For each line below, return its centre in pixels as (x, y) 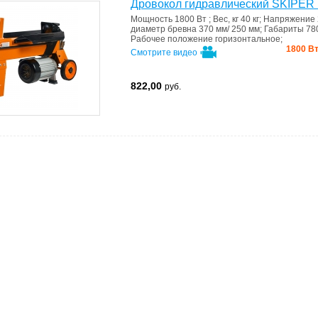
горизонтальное (248, 39)
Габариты (285, 29)
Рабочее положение (173, 39)
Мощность (153, 19)
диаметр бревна (165, 29)
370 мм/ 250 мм (229, 29)
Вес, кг (227, 19)
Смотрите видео (165, 53)
